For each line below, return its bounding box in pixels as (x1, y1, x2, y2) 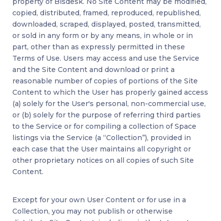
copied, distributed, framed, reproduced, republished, (12, 8, 201, 18)
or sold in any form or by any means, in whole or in (12, 31, 193, 40)
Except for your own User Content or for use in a (12, 195, 186, 205)
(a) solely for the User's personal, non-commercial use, (12, 99, 206, 109)
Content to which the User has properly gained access (12, 88, 208, 97)
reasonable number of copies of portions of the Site (12, 76, 198, 86)
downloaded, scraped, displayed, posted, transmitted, (12, 20, 201, 29)
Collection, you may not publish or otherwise (12, 207, 173, 216)
